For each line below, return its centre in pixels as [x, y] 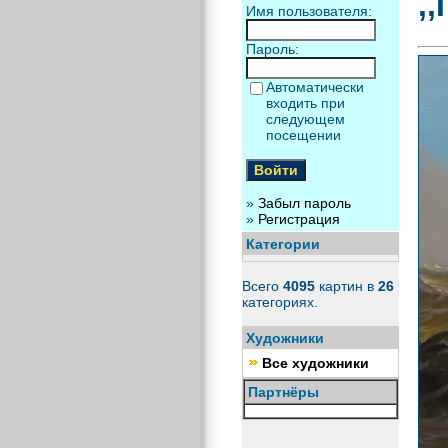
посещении [303, 135]
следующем [305, 119]
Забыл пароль [304, 203]
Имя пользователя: [308, 11]
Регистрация [298, 219]
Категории [282, 244]
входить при [305, 103]
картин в [346, 286]
